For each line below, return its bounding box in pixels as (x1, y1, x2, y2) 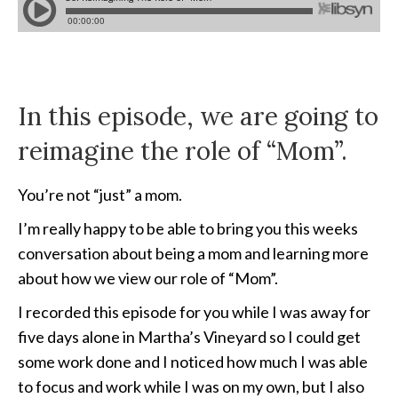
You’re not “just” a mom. (18, 185, 182, 205)
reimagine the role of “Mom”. (18, 135, 347, 168)
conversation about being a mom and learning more (18, 243, 369, 264)
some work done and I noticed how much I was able (18, 352, 368, 372)
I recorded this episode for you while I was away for (18, 302, 370, 322)
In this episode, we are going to (18, 100, 378, 133)
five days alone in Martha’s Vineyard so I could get (18, 327, 361, 347)
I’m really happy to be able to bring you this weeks (18, 219, 358, 239)
